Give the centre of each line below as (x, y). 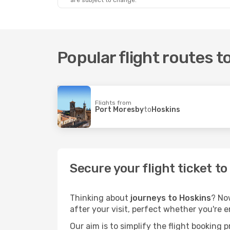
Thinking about (100, 198)
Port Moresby (119, 109)
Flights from (113, 102)
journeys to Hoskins (171, 198)
